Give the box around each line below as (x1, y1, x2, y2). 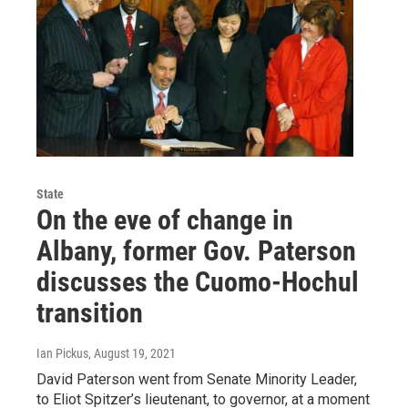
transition (36, 297, 143, 330)
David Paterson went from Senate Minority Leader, (36, 371, 357, 389)
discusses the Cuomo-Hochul (36, 266, 359, 299)
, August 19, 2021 (88, 346, 176, 362)
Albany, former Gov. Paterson (36, 235, 356, 268)
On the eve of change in (36, 204, 293, 237)
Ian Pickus (36, 346, 88, 362)
